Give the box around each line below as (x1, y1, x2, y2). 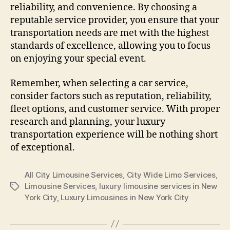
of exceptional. (10, 141, 75, 154)
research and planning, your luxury (10, 116, 165, 128)
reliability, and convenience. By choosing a (10, 2, 197, 14)
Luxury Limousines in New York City (61, 192, 189, 202)
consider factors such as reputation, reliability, (10, 90, 212, 102)
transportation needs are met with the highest (10, 27, 209, 40)
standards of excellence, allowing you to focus (10, 40, 210, 52)
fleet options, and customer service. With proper (10, 103, 220, 115)
